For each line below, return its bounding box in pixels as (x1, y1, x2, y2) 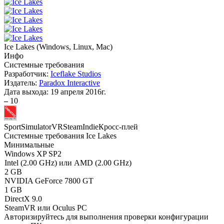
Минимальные (4, 140, 54, 149)
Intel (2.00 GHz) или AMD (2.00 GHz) (4, 158, 131, 167)
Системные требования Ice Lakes (4, 131, 116, 140)
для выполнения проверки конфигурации (64, 212, 208, 221)
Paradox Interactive (39, 78, 100, 87)
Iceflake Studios (50, 69, 101, 78)
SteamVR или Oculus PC (4, 203, 87, 212)
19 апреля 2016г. (50, 87, 106, 96)
